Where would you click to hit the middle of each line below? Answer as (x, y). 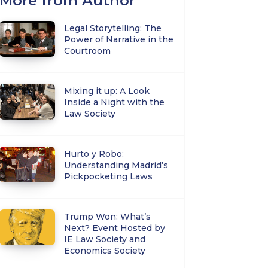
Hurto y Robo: (94, 153)
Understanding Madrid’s (116, 165)
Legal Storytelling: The (113, 28)
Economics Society (105, 251)
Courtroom (88, 51)
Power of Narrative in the (119, 39)
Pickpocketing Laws (109, 176)
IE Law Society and (105, 240)
